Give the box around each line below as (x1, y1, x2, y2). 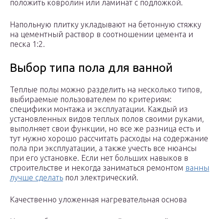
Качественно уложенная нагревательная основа (10, 195, 187, 204)
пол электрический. (63, 173, 138, 182)
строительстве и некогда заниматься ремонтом (10, 163, 185, 173)
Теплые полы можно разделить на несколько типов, (10, 85, 202, 94)
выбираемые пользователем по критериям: (10, 95, 172, 104)
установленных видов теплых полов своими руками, (10, 114, 204, 124)
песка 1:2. (10, 40, 45, 49)
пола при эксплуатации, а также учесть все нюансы (10, 144, 197, 153)
